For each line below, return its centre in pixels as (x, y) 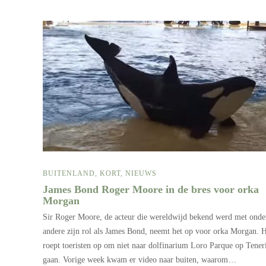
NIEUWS (141, 173)
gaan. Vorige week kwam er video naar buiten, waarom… (140, 259)
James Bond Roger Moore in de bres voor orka (151, 189)
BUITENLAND (69, 173)
